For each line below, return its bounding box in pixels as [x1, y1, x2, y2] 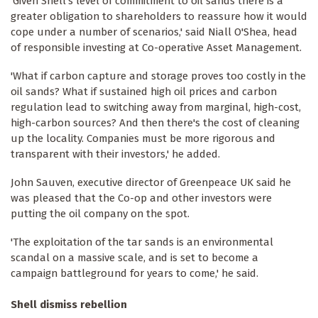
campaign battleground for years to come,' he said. [11, 267, 258, 280]
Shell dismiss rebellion [11, 298, 127, 311]
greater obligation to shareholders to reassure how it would [11, 10, 307, 23]
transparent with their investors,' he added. [11, 148, 220, 161]
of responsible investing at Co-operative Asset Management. [11, 41, 302, 55]
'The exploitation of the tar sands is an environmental [11, 236, 273, 248]
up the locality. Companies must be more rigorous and [11, 132, 275, 146]
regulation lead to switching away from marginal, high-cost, [11, 101, 301, 114]
